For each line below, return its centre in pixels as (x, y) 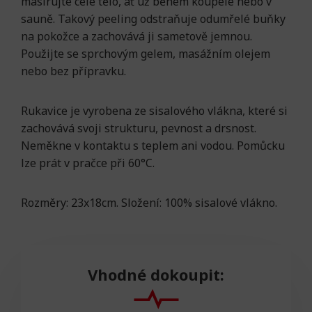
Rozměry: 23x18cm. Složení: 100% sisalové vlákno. (149, 202)
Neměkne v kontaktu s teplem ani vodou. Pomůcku (153, 145)
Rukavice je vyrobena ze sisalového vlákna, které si (154, 110)
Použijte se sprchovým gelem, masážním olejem (146, 53)
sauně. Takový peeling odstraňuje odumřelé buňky (153, 18)
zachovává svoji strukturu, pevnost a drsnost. (139, 128)
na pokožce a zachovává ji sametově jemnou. (136, 36)
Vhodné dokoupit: (156, 274)
